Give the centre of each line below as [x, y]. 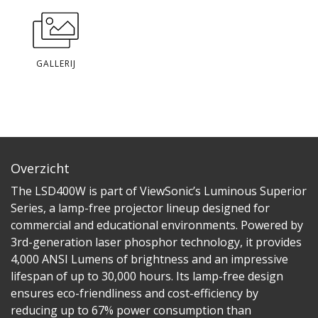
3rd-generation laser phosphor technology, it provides [156, 242]
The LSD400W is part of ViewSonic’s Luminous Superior [159, 191]
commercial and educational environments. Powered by [157, 225]
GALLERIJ [56, 63]
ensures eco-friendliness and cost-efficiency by [135, 293]
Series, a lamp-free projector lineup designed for [140, 208]
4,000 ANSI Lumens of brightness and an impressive [149, 259]
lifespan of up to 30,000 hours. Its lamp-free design [147, 276]
